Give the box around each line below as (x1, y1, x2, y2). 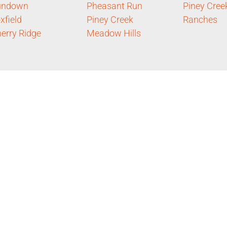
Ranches (182, 14, 217, 25)
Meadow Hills (86, 27, 141, 39)
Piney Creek (86, 14, 133, 25)
